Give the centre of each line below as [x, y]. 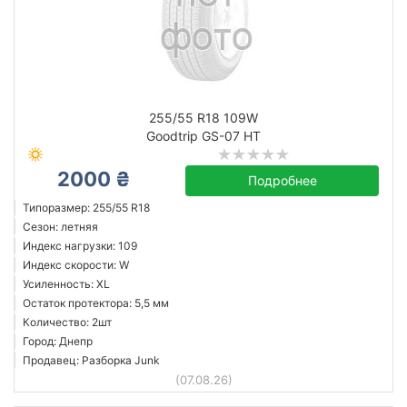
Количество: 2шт [67, 322]
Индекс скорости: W [76, 265]
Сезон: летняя [60, 227]
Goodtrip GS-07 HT [203, 136]
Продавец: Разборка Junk [91, 360]
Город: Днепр [58, 341]
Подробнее [282, 180]
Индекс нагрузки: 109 [80, 246]
